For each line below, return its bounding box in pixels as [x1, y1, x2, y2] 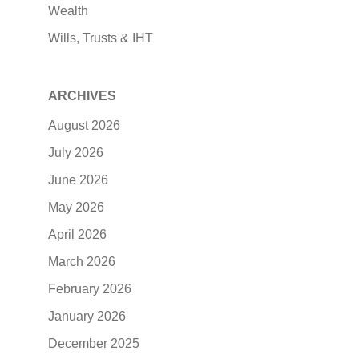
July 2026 [47, 145, 103, 159]
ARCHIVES [47, 88, 116, 103]
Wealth [47, 3, 88, 18]
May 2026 [47, 200, 104, 214]
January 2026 [47, 309, 126, 323]
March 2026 [47, 254, 115, 268]
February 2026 [47, 281, 131, 296]
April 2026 [47, 227, 107, 241]
